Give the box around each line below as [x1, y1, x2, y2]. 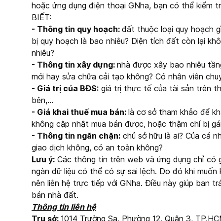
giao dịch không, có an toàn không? [32, 142, 163, 152]
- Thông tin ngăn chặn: [32, 130, 120, 141]
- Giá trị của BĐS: [32, 83, 99, 93]
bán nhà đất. [32, 189, 78, 200]
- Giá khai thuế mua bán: [32, 107, 128, 117]
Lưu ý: [32, 154, 55, 164]
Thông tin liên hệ [32, 201, 96, 212]
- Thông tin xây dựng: [32, 59, 117, 70]
